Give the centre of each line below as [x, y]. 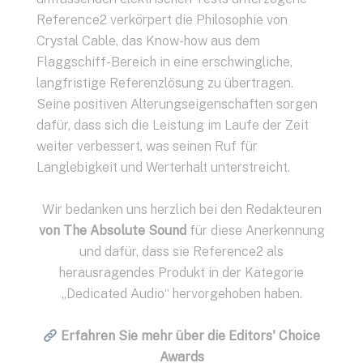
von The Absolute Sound [112, 231]
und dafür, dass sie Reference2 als [181, 252]
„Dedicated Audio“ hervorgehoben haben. [181, 294]
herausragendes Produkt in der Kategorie [181, 273]
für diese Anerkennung [255, 231]
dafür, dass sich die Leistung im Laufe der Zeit [173, 125]
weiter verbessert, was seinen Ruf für [147, 146]
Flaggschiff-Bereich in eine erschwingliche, [164, 62]
